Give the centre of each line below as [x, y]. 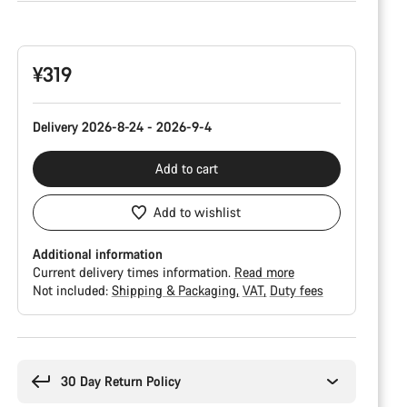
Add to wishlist [198, 212]
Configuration [54, 28]
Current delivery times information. [133, 272]
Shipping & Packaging [175, 290]
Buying [36, 345]
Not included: [72, 290]
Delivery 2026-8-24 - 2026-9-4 [122, 127]
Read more [264, 272]
